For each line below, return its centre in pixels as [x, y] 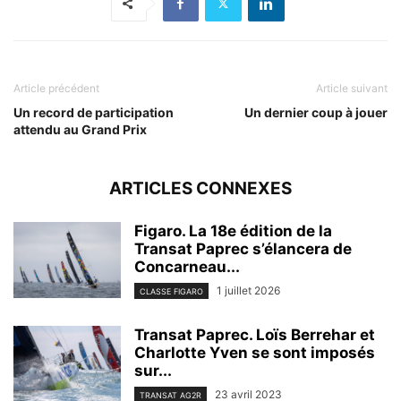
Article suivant [352, 88]
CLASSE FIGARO [171, 291]
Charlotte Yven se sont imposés [255, 352]
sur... [153, 370]
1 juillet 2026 [248, 290]
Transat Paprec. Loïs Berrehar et [255, 334]
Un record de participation [94, 112]
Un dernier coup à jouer [316, 112]
